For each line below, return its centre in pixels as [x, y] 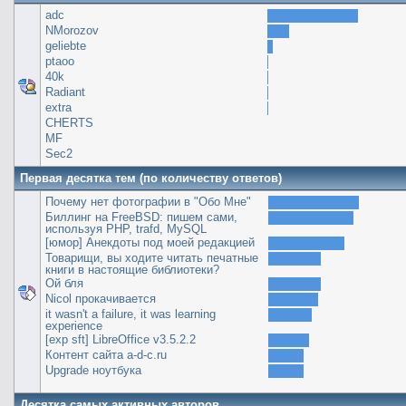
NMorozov [72, 30]
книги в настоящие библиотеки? [132, 269]
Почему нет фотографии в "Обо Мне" [148, 201]
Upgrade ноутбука [93, 370]
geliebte [65, 45]
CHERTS [69, 122]
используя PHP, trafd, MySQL [126, 228]
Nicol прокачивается [100, 298]
